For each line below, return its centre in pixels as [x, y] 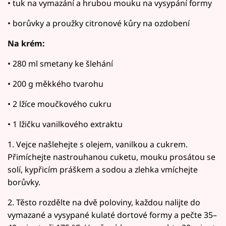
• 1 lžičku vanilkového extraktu [65, 124]
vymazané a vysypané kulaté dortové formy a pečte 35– [112, 215]
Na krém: [26, 44]
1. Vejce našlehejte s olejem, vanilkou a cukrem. [98, 145]
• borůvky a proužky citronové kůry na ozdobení [99, 23]
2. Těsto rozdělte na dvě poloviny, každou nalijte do [104, 203]
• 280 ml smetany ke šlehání [60, 64]
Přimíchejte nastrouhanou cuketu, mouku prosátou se [111, 157]
